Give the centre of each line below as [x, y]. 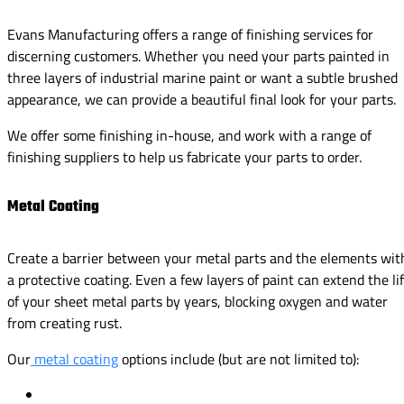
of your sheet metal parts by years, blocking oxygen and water [197, 301]
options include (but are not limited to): [239, 358]
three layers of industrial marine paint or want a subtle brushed [202, 78]
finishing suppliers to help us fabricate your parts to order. [184, 157]
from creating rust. [64, 322]
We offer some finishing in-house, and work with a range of [189, 136]
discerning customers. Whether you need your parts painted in [198, 56]
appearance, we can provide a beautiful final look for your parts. [202, 100]
